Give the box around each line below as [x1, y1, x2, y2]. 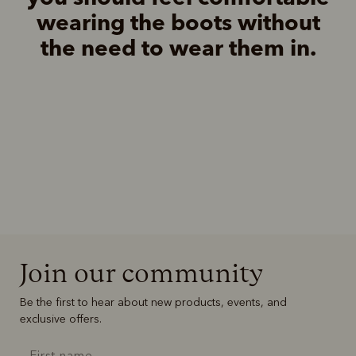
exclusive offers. [20, 311, 102, 326]
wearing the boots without [36, 8, 320, 36]
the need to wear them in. [40, 33, 316, 61]
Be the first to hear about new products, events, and [20, 295, 287, 309]
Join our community [20, 257, 263, 288]
